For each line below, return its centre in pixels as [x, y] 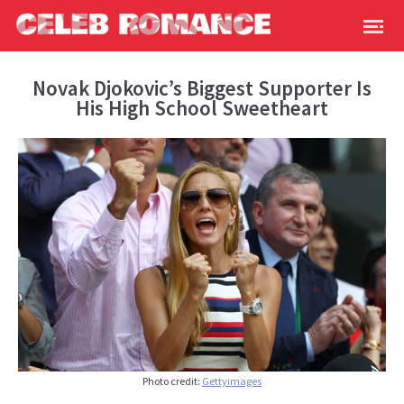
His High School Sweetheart [202, 108]
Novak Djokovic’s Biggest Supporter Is [202, 88]
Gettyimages [232, 381]
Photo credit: [172, 381]
